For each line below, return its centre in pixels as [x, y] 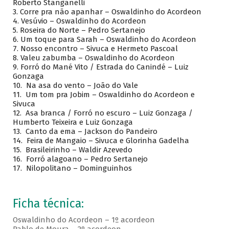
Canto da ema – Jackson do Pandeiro [90, 132]
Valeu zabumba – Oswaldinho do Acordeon [97, 58]
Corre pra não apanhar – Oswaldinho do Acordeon [110, 12]
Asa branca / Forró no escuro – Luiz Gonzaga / [108, 113]
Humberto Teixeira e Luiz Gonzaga [73, 122]
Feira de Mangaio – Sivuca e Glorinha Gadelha [107, 141]
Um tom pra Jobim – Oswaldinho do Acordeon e [109, 95]
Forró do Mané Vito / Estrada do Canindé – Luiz [104, 67]
